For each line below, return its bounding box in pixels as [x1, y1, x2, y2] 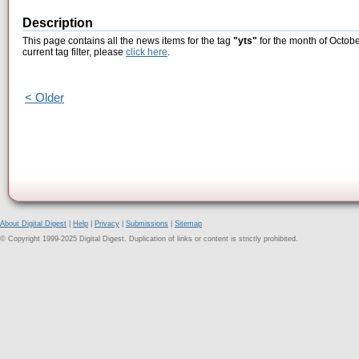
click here [126, 46, 167, 58]
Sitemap [175, 220, 202, 228]
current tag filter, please [22, 46, 126, 58]
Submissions [126, 220, 168, 228]
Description [22, 16, 93, 30]
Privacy [95, 220, 119, 228]
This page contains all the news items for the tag [22, 35, 233, 47]
